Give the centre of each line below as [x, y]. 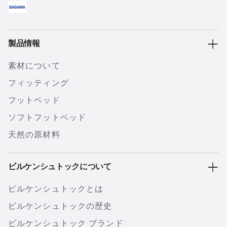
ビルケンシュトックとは [56, 189]
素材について [34, 66]
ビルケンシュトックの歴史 [60, 206]
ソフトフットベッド [47, 117]
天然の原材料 [34, 135]
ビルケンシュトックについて [60, 167]
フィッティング [39, 83]
